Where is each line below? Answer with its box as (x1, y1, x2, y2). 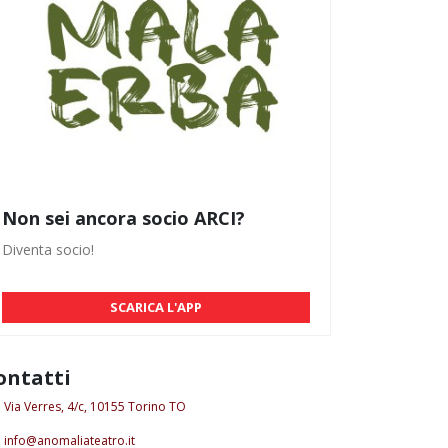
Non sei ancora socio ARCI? (2, 205, 245, 230)
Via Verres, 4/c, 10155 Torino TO (4, 397, 186, 415)
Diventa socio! (2, 239, 94, 259)
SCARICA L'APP (110, 297, 202, 316)
